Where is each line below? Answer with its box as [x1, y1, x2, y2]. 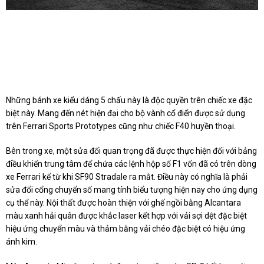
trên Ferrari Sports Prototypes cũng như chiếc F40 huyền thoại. [6, 121, 236, 131]
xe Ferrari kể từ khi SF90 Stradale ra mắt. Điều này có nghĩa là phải [6, 172, 247, 182]
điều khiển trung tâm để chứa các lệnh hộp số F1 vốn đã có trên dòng [6, 159, 256, 169]
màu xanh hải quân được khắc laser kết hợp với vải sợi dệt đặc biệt [6, 211, 247, 221]
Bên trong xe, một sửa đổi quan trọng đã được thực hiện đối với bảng [6, 146, 257, 156]
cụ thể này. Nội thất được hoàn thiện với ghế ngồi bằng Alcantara [6, 198, 241, 208]
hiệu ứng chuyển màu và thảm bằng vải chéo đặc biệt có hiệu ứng [6, 224, 245, 234]
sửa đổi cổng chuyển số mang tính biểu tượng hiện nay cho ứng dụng [6, 185, 258, 195]
